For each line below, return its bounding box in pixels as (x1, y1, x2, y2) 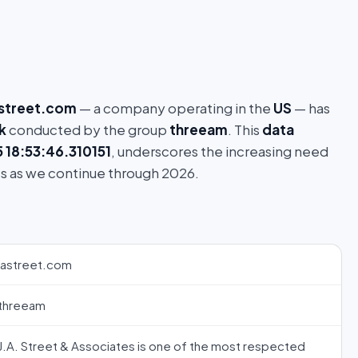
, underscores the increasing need (111, 142, 328, 160)
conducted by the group (6, 121, 169, 138)
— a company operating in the (77, 99, 273, 117)
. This (228, 121, 262, 138)
